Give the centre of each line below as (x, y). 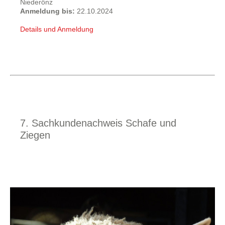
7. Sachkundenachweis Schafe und (98, 123)
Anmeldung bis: (48, 11)
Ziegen (35, 135)
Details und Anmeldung (57, 29)
